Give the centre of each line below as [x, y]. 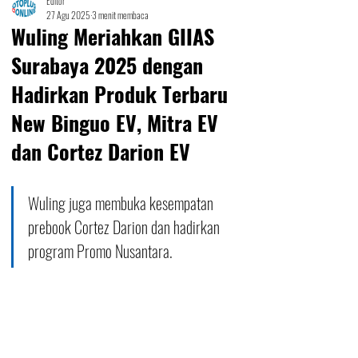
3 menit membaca [120, 15]
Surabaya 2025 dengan [107, 65]
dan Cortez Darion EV [101, 151]
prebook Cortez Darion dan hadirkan [125, 227]
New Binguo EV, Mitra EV [115, 123]
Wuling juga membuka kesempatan [122, 203]
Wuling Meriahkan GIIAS [113, 36]
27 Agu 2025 [68, 15]
